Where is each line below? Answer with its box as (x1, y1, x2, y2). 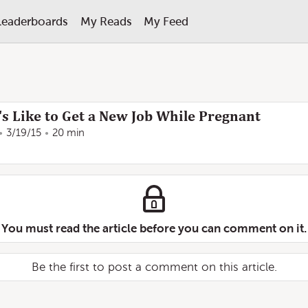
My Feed (143, 14, 188, 28)
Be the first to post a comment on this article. (31, 261, 277, 274)
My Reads (80, 14, 132, 28)
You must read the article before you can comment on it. (1, 221, 307, 235)
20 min (52, 127, 85, 138)
